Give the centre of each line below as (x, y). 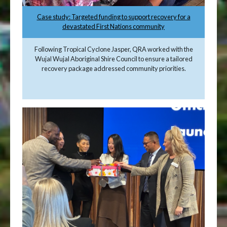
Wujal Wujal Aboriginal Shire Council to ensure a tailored (113, 59)
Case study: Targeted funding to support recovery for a (113, 17)
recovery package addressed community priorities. (113, 68)
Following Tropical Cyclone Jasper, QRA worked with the (113, 49)
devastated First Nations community (113, 27)
